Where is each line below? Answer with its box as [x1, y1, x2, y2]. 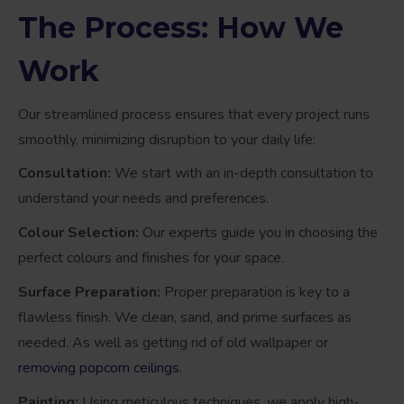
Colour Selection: [18, 223, 139, 243]
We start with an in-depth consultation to [111, 163, 373, 184]
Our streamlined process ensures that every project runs [18, 105, 370, 125]
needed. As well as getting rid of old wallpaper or [18, 333, 328, 353]
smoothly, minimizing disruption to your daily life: [18, 130, 316, 151]
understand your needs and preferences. [18, 188, 269, 209]
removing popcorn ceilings [18, 358, 179, 379]
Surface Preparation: [18, 282, 161, 303]
